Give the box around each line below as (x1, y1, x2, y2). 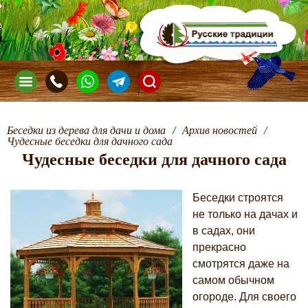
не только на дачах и (192, 208, 298, 220)
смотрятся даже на (192, 258, 289, 269)
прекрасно (192, 241, 246, 253)
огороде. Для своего (192, 291, 296, 302)
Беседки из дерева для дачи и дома (7, 124, 166, 136)
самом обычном (192, 274, 274, 286)
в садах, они (192, 225, 255, 236)
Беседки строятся (192, 192, 283, 203)
